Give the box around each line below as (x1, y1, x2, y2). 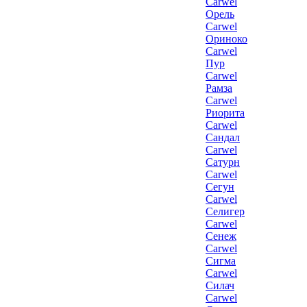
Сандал (206, 132, 240, 143)
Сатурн (206, 156, 240, 168)
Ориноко (206, 33, 247, 45)
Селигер (206, 206, 245, 217)
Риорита (206, 107, 245, 119)
